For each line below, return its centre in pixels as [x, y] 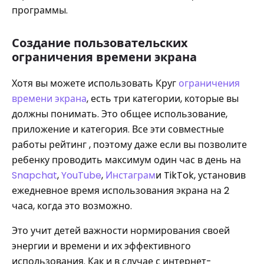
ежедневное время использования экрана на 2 [121, 191]
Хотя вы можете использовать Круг [95, 83]
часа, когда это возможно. [72, 206]
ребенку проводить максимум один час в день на [126, 160]
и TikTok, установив [201, 175]
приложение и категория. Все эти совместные [118, 129]
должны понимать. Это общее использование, [120, 114]
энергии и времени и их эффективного [101, 246]
